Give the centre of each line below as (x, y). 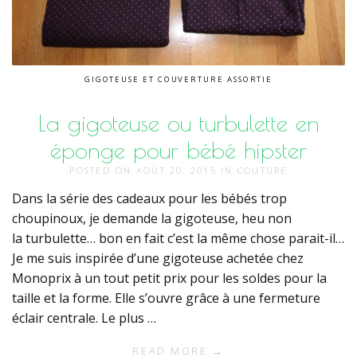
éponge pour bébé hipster (178, 150)
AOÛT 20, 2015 (178, 171)
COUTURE (262, 171)
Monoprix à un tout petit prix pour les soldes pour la (169, 279)
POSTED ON (103, 171)
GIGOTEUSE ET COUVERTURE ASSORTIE (178, 80)
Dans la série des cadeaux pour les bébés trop (149, 199)
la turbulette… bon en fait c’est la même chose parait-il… (178, 239)
